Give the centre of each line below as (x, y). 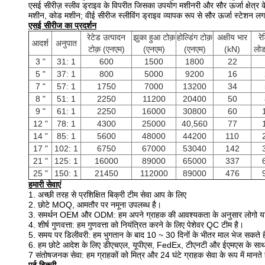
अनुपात (66, 43)
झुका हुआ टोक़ (154, 37)
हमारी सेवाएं (45, 185)
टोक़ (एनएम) (106, 49)
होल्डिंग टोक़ (195, 37)
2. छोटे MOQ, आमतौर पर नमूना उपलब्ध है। (95, 205)
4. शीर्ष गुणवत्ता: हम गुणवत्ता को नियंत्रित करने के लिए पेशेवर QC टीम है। (136, 225)
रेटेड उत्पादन (106, 37)
